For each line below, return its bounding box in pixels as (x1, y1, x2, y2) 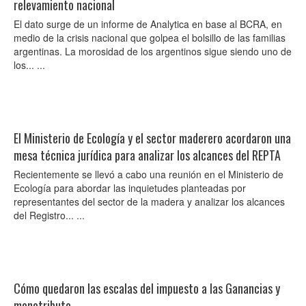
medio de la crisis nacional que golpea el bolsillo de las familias (14, 31, 286, 44)
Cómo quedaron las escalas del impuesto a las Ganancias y (14, 279, 280, 297)
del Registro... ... (14, 208, 85, 222)
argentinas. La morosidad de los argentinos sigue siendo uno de (14, 44, 292, 58)
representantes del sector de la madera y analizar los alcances (14, 195, 285, 208)
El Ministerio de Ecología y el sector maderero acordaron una (14, 129, 291, 147)
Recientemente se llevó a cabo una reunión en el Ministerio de (14, 167, 283, 181)
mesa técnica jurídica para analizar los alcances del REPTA (14, 146, 281, 164)
